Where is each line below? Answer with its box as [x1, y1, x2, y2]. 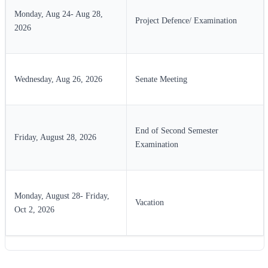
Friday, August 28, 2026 [14, 132, 96, 142]
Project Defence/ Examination [135, 16, 237, 25]
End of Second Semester [135, 126, 218, 135]
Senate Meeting [135, 74, 187, 84]
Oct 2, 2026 [14, 205, 54, 214]
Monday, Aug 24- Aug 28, [14, 9, 103, 19]
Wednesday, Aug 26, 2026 [14, 74, 102, 84]
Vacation [135, 197, 164, 207]
